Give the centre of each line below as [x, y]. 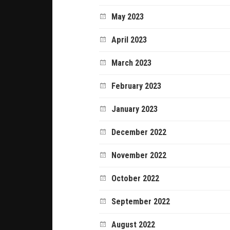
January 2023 [135, 109]
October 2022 [136, 178]
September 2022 [141, 201]
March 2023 [132, 63]
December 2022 [139, 132]
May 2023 [128, 16]
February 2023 [137, 86]
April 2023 [129, 40]
